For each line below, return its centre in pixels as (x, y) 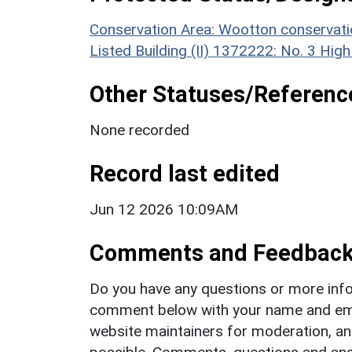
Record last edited (185, 173)
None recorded (139, 130)
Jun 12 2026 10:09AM (164, 209)
